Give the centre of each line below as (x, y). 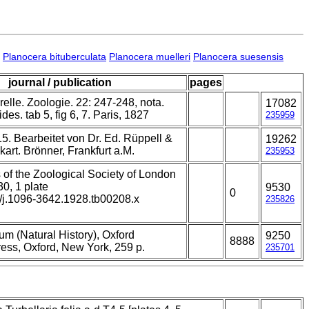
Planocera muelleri (150, 57)
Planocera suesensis (238, 57)
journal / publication (60, 83)
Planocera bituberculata (54, 57)
